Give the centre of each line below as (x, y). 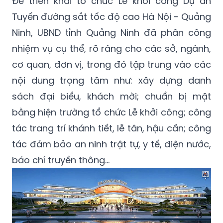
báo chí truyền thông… (61, 160)
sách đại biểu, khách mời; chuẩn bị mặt (111, 96)
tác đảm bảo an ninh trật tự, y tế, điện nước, (111, 144)
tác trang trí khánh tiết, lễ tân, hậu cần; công (111, 128)
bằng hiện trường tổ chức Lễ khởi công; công (111, 112)
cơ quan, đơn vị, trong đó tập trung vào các (111, 64)
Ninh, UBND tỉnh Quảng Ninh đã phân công (111, 32)
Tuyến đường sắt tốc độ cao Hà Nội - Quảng (111, 16)
